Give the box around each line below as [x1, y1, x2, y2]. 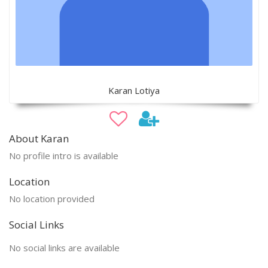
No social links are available [9, 241, 120, 254]
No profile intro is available [9, 149, 118, 162]
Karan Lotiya [108, 84, 160, 96]
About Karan [9, 131, 69, 145]
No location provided [9, 192, 95, 205]
